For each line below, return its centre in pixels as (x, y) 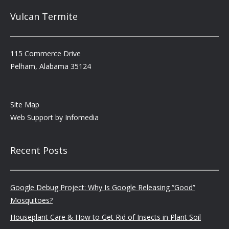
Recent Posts (39, 150)
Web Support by (38, 117)
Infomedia (82, 117)
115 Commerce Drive (45, 53)
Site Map (25, 105)
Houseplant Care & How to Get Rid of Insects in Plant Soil (106, 217)
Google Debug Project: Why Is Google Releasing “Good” (103, 187)
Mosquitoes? (31, 200)
